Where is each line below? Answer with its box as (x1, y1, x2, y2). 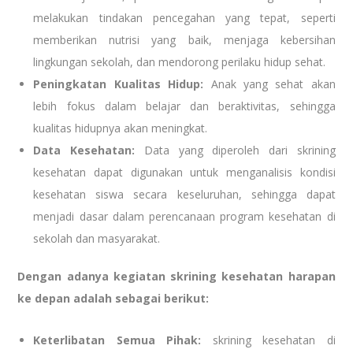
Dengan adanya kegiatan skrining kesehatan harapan (17, 268, 336, 284)
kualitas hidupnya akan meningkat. (33, 120, 208, 136)
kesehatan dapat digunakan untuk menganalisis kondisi (33, 164, 336, 180)
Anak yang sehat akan (203, 76, 336, 91)
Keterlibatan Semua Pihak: (33, 332, 202, 347)
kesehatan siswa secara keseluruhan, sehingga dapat (33, 186, 336, 202)
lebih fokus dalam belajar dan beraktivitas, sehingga (33, 98, 336, 113)
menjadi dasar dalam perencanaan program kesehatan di (33, 208, 336, 224)
